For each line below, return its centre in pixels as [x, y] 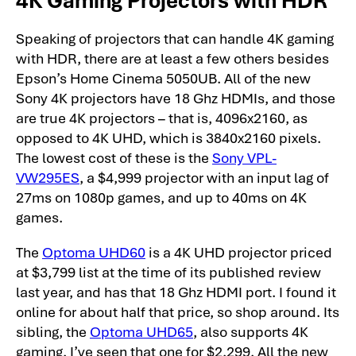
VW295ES [48, 176]
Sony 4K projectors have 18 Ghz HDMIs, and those [176, 97]
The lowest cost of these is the [114, 157]
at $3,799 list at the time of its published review [168, 272]
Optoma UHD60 [94, 252]
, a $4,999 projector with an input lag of [204, 176]
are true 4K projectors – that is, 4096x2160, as [162, 117]
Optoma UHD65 [141, 331]
